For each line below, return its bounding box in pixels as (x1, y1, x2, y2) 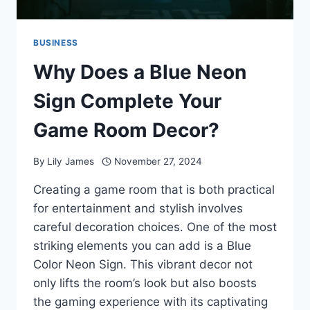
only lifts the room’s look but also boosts (33, 275, 257, 290)
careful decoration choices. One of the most (33, 219, 277, 234)
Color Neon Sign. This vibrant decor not (33, 257, 253, 271)
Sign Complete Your (33, 89, 221, 113)
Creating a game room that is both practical (33, 182, 275, 197)
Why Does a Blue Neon (33, 60, 246, 84)
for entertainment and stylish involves (33, 201, 243, 215)
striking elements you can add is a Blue (33, 238, 251, 253)
